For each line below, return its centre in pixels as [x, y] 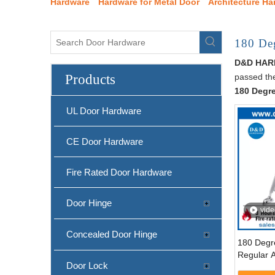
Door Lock [87, 265]
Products [90, 79]
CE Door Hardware [105, 141]
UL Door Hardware [104, 110]
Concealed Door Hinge [112, 234]
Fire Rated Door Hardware [119, 172]
